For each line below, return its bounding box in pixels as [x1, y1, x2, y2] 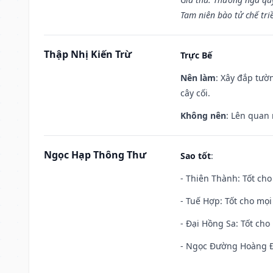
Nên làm [180, 71, 216, 83]
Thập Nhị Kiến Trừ [44, 47, 132, 61]
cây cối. [180, 87, 210, 99]
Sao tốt [180, 149, 211, 161]
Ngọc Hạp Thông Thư [44, 147, 146, 161]
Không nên [180, 109, 226, 121]
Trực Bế [180, 49, 212, 61]
